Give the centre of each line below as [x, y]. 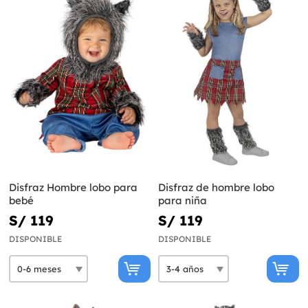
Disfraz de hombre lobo [216, 188]
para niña [182, 201]
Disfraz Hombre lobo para [73, 188]
